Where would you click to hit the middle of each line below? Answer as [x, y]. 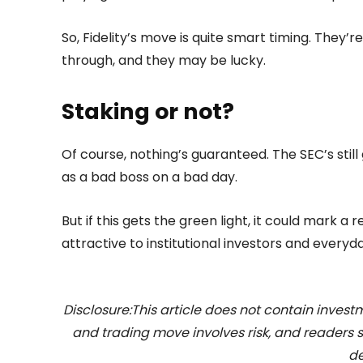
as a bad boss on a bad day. [149, 177]
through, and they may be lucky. [164, 61]
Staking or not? [148, 112]
